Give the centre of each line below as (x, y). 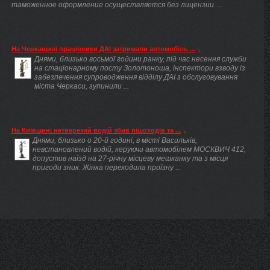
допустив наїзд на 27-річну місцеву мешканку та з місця (130, 158)
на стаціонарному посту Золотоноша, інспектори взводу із (140, 67)
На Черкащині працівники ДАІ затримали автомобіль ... (103, 49)
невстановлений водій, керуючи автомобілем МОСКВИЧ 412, (139, 149)
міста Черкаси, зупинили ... (82, 86)
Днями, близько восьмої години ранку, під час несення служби (140, 58)
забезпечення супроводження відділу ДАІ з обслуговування (136, 77)
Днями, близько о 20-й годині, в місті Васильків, (115, 140)
